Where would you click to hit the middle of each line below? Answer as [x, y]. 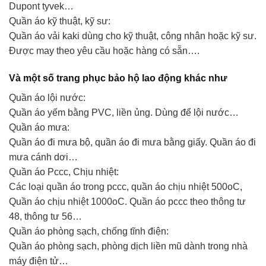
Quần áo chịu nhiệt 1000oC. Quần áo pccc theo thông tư [127, 202]
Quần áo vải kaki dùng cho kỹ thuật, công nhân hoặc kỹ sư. [133, 36]
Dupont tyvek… [41, 7]
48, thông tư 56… [45, 217]
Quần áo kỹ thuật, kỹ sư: [60, 21]
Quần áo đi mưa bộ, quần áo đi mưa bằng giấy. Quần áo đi [132, 142]
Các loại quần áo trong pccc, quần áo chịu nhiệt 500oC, [126, 187]
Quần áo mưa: [39, 128]
